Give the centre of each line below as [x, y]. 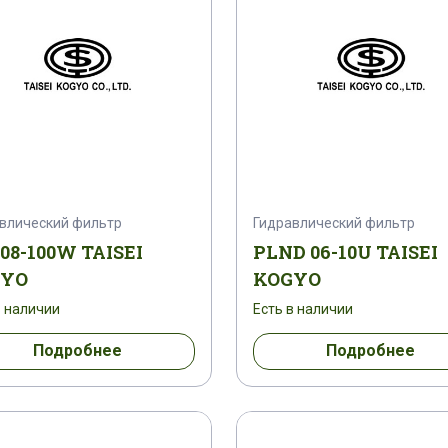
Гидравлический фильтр [334, 222]
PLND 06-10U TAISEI [345, 251]
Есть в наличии [303, 308]
